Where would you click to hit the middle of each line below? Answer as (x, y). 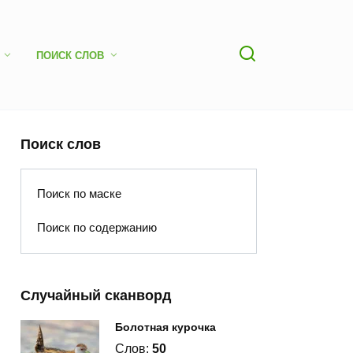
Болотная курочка (165, 327)
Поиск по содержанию (97, 228)
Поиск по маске (79, 194)
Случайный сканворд (96, 296)
